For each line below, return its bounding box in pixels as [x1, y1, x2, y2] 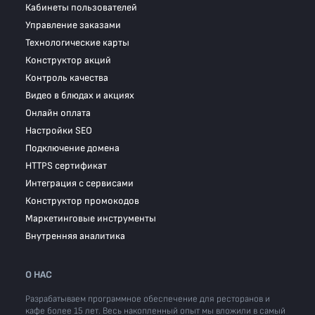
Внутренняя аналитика [25, 230, 125, 242]
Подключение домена [25, 142, 120, 154]
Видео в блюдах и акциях [25, 89, 134, 101]
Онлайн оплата [25, 107, 91, 119]
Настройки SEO [25, 124, 92, 136]
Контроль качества [25, 72, 108, 84]
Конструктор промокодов [25, 195, 139, 207]
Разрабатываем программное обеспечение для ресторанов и [25, 293, 270, 304]
